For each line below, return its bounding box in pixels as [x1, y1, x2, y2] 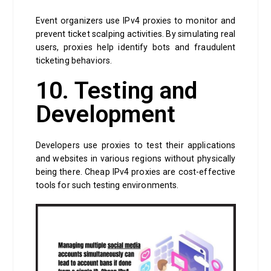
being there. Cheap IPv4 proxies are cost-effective [35, 167, 236, 177]
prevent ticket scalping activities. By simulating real [35, 29, 236, 39]
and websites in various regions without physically [35, 154, 236, 164]
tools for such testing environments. [35, 180, 181, 191]
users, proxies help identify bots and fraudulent [35, 42, 236, 53]
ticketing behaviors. [35, 56, 114, 66]
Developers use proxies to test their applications [35, 140, 236, 151]
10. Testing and [35, 77, 198, 105]
